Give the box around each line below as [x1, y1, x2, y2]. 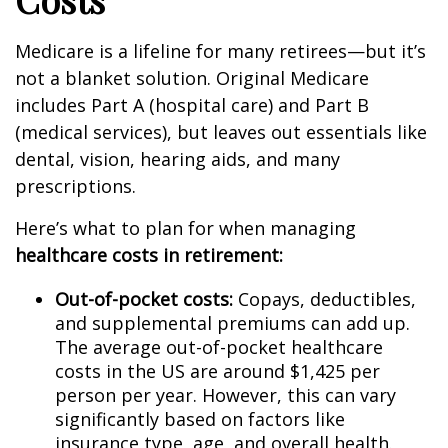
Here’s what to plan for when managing [15, 216, 356, 240]
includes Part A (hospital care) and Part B [15, 93, 369, 117]
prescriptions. [15, 174, 136, 198]
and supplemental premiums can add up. [55, 311, 410, 335]
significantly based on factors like [55, 407, 345, 431]
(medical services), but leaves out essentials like [15, 120, 427, 144]
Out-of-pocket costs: [55, 287, 233, 311]
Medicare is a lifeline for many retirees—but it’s [15, 39, 426, 63]
